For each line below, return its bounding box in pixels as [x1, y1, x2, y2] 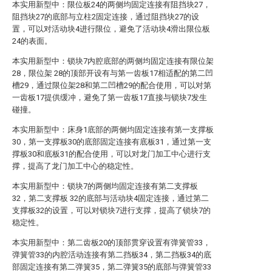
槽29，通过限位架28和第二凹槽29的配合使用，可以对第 [12, 81, 211, 90]
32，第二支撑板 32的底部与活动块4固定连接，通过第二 [12, 194, 209, 203]
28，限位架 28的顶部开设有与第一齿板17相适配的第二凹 [12, 69, 213, 78]
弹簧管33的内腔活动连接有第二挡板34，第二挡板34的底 [12, 250, 211, 259]
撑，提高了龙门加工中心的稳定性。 [12, 161, 138, 171]
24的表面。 [12, 36, 52, 46]
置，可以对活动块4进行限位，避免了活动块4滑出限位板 [12, 24, 210, 33]
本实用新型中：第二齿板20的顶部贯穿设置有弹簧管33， [12, 238, 211, 247]
